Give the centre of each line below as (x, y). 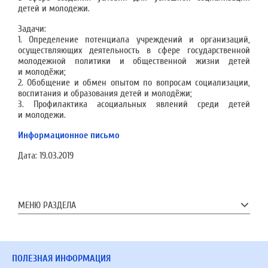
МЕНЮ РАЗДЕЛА (47, 205)
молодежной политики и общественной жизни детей (134, 61)
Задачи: (32, 29)
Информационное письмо (69, 135)
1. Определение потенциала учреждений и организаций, (134, 39)
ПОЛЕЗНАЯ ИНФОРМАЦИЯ (61, 258)
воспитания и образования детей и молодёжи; (105, 93)
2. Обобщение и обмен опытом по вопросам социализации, (134, 83)
